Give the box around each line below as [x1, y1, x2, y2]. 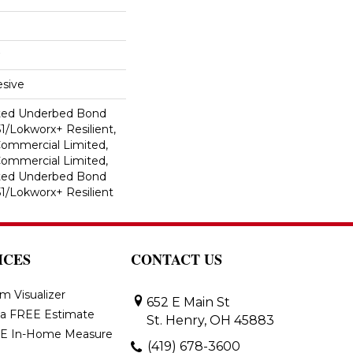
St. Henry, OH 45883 [147, 312, 274, 328]
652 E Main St [147, 294, 230, 310]
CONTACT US [131, 248, 222, 269]
